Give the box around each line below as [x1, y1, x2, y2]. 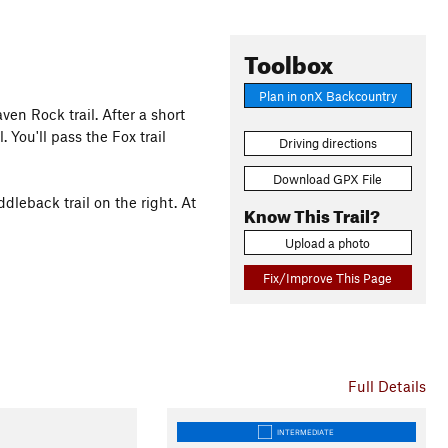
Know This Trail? [243, 199, 380, 227]
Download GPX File [273, 170, 383, 187]
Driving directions [278, 135, 377, 152]
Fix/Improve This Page [263, 269, 393, 286]
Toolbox [243, 42, 333, 80]
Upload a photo [285, 234, 371, 251]
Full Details [347, 377, 426, 395]
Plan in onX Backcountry [258, 87, 397, 104]
